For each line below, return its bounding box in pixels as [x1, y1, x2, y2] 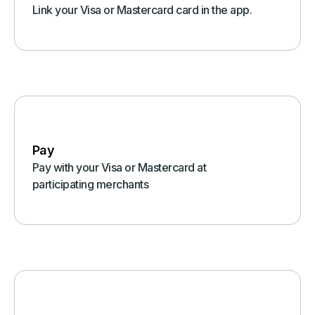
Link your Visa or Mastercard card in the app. [32, 2, 252, 17]
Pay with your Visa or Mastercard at [32, 160, 206, 175]
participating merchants [32, 177, 148, 192]
